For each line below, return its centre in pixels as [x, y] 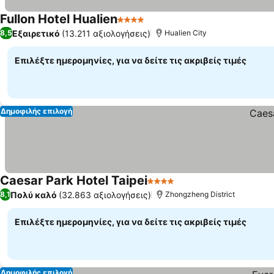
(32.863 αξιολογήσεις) [105, 194]
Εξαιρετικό [36, 33]
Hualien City [186, 33]
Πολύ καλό [34, 194]
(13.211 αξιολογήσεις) [106, 33]
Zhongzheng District [200, 194]
